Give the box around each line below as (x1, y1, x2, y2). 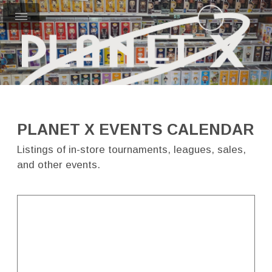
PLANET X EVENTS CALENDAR (17, 121, 254, 138)
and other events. (17, 159, 100, 171)
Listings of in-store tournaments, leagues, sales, (17, 144, 246, 156)
